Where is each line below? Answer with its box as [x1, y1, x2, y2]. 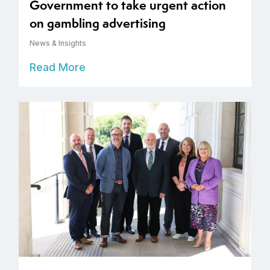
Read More [30, 60, 86, 74]
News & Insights [30, 38, 86, 48]
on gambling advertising [30, 14, 166, 32]
